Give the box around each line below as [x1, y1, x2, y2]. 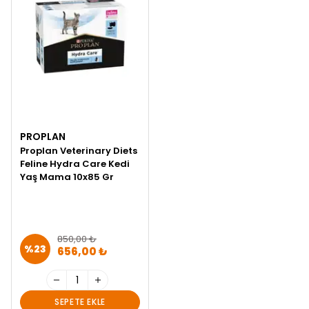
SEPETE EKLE [54, 296, 106, 308]
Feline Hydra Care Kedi [20, 157, 130, 170]
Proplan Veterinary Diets [20, 144, 137, 157]
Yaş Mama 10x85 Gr [20, 170, 114, 183]
